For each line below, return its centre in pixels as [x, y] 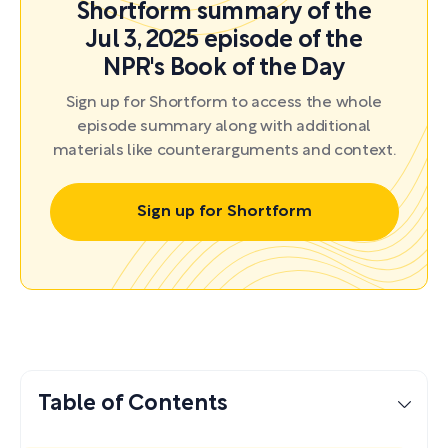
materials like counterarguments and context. [224, 151]
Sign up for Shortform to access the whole [224, 103]
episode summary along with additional [224, 127]
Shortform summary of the [224, 13]
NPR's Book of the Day [224, 69]
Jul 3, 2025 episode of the [224, 41]
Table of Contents [133, 403]
